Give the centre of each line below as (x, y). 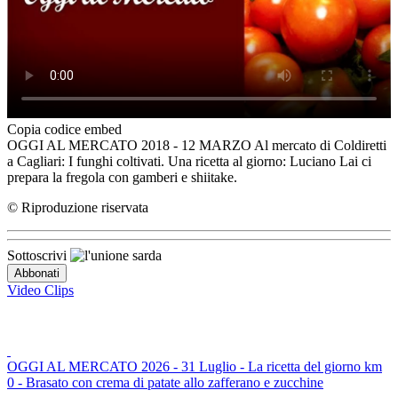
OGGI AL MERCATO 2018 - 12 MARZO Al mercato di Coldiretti (197, 146)
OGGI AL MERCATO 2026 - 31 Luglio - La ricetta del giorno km (195, 367)
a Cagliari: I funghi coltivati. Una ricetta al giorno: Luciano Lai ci (189, 162)
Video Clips (40, 291)
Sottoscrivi (39, 256)
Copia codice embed (64, 130)
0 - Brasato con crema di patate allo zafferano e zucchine (165, 383)
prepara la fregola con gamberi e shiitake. (122, 178)
